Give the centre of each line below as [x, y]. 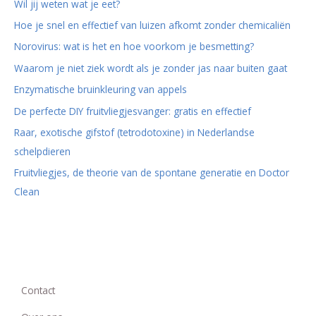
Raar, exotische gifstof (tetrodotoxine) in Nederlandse [134, 132]
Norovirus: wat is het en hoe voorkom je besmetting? [134, 47]
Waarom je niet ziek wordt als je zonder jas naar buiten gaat [151, 68]
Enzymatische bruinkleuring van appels [101, 90]
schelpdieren [42, 151]
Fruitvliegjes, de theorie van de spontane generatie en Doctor [152, 173]
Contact [38, 290]
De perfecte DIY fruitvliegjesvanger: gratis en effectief [133, 111]
